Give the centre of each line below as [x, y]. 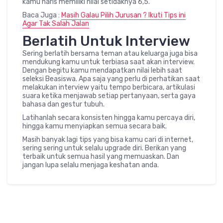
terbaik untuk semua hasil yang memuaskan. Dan [101, 157]
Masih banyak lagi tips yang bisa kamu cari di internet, [108, 140]
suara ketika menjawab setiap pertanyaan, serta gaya [109, 96]
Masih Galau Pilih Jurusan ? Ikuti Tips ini [123, 15]
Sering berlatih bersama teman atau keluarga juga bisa [110, 54]
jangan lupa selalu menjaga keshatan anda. [91, 165]
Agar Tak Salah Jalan [56, 24]
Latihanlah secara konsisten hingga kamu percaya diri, [109, 118]
